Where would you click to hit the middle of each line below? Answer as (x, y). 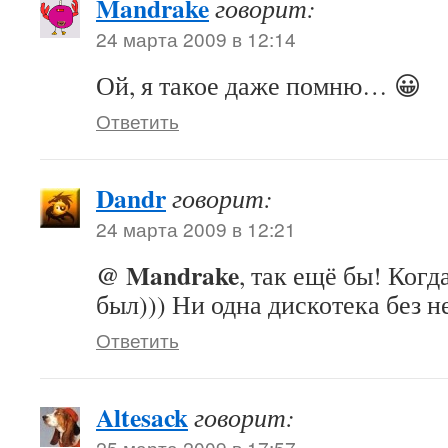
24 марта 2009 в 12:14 (196, 38)
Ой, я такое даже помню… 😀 (258, 85)
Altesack (142, 417)
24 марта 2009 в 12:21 (196, 228)
